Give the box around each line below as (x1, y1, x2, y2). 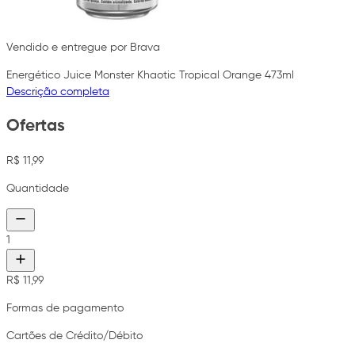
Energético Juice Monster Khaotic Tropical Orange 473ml (6, 69, 294, 81)
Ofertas (6, 118, 65, 136)
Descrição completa (6, 86, 109, 97)
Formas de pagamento (6, 302, 124, 314)
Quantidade (6, 182, 69, 194)
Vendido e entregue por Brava (6, 41, 160, 53)
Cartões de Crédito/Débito (6, 330, 143, 342)
